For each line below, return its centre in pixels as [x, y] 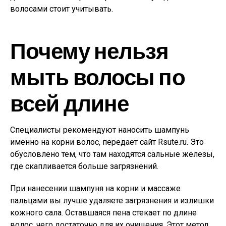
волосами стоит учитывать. [62, 9]
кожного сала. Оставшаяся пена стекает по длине [103, 213]
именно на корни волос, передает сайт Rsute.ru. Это [107, 142]
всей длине [70, 103]
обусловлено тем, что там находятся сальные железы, [112, 154]
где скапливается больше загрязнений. [84, 166]
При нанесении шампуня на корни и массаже [95, 188]
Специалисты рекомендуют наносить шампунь [100, 130]
